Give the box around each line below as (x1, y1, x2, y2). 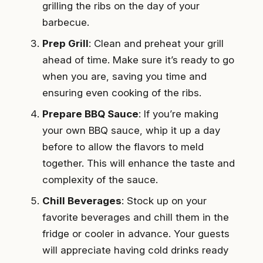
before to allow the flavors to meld (42, 140, 204, 153)
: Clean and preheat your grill (89, 37, 224, 49)
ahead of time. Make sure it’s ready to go (42, 53, 234, 66)
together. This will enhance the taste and (42, 157, 235, 169)
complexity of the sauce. (42, 173, 158, 186)
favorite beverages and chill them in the (42, 211, 229, 223)
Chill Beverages (42, 194, 122, 207)
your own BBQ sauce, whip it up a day (42, 124, 220, 136)
